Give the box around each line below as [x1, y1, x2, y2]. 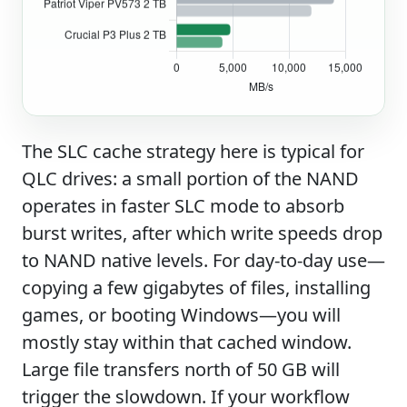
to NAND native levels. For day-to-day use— [22, 247, 385, 273]
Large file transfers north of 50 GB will [22, 356, 340, 382]
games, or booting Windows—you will [22, 302, 341, 327]
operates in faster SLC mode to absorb [22, 193, 344, 218]
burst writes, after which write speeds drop [22, 220, 382, 245]
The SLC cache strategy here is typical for [22, 138, 364, 164]
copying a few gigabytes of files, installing [22, 274, 371, 300]
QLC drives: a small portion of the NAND [22, 165, 359, 191]
